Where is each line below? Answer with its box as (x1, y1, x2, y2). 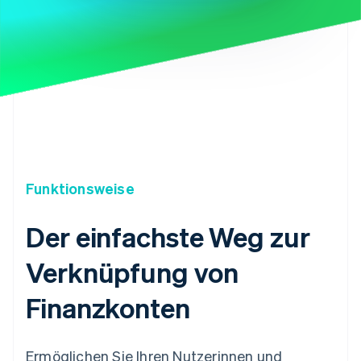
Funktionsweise (26, 178, 135, 197)
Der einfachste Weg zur (26, 218, 310, 254)
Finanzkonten (26, 289, 190, 325)
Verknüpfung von (26, 254, 239, 289)
